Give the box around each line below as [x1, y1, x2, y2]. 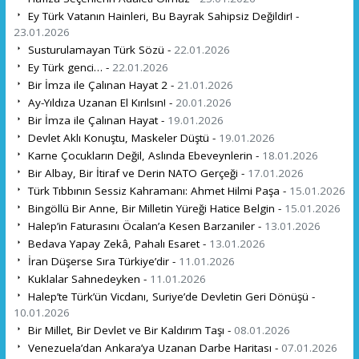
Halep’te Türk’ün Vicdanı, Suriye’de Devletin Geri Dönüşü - [24, 288, 315, 304]
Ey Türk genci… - [24, 59, 112, 75]
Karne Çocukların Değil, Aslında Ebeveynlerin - [24, 147, 262, 163]
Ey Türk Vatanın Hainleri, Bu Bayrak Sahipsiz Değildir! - [24, 8, 299, 23]
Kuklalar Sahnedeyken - [24, 271, 150, 286]
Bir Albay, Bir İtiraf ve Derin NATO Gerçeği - [24, 165, 248, 180]
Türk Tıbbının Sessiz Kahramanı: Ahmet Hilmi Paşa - [24, 183, 289, 198]
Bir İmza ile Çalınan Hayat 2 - [24, 77, 177, 92]
